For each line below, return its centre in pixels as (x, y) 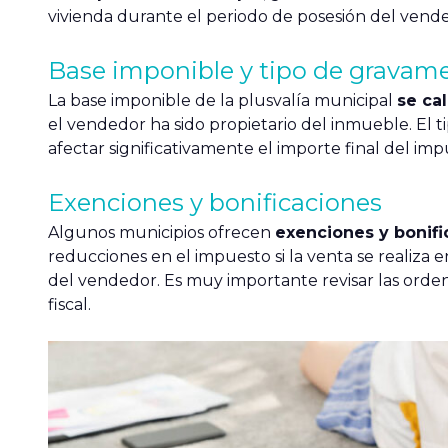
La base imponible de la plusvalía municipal (222, 101)
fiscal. (69, 305)
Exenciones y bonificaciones (215, 203)
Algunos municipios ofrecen (161, 233)
